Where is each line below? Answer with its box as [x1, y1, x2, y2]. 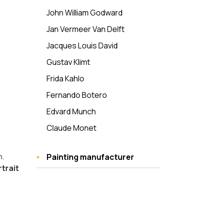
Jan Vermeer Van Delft [46, 24, 124, 34]
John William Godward [46, 7, 123, 18]
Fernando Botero [46, 90, 107, 100]
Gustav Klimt [46, 57, 90, 67]
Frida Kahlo [46, 73, 84, 84]
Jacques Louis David [46, 40, 118, 51]
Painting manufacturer [46, 152, 134, 162]
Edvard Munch [46, 106, 96, 117]
